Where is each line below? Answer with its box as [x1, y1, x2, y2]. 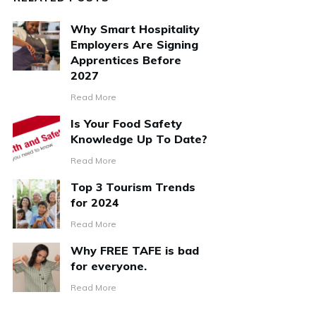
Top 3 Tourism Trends [71, 180, 196, 194]
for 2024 [71, 195, 120, 209]
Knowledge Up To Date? [71, 132, 208, 146]
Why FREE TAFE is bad [71, 243, 200, 257]
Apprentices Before [71, 53, 182, 67]
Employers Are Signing [71, 37, 199, 51]
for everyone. [71, 259, 147, 273]
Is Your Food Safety [71, 116, 183, 130]
